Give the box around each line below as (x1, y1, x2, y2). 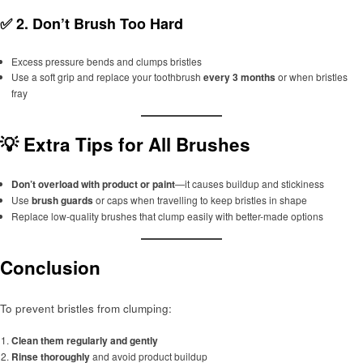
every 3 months (203, 69, 275, 84)
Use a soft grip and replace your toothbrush (11, 69, 203, 83)
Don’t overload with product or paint (11, 177, 175, 192)
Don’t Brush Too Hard (32, 13, 183, 35)
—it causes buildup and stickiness (174, 177, 324, 191)
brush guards (31, 193, 93, 208)
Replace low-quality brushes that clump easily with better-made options (11, 209, 323, 224)
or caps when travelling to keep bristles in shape (92, 193, 307, 207)
